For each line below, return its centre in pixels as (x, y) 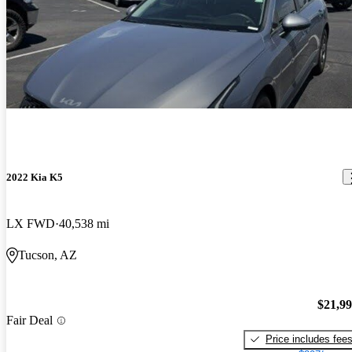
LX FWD (31, 224)
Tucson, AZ (48, 255)
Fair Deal (29, 321)
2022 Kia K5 (35, 177)
